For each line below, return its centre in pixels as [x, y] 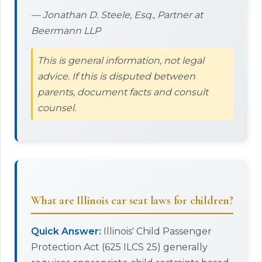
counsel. [57, 108]
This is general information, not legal [121, 61]
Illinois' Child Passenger [156, 231]
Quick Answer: [66, 231]
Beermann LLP [66, 31]
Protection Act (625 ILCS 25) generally [119, 247]
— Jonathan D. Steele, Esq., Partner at [117, 15]
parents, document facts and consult [123, 92]
